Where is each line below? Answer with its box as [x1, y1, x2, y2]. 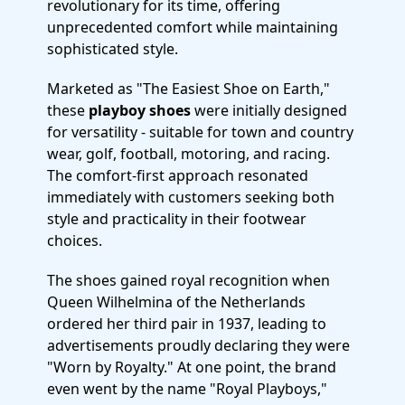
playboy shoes [89, 100, 191, 120]
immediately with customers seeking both [47, 187, 334, 207]
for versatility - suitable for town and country [47, 122, 353, 142]
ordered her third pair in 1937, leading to [47, 314, 326, 334]
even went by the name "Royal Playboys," [47, 379, 327, 399]
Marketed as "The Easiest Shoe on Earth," [47, 79, 330, 99]
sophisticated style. [47, 39, 178, 59]
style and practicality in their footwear [47, 209, 306, 229]
